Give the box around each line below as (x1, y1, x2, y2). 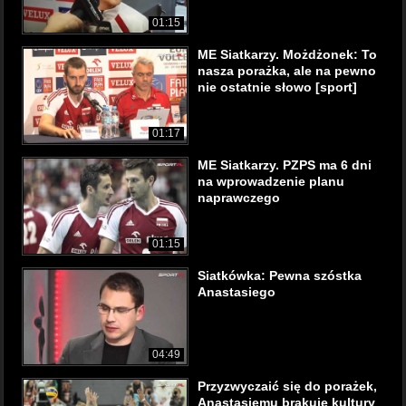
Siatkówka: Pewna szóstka (198, 268, 362, 283)
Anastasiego (198, 285, 275, 299)
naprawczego (198, 190, 280, 205)
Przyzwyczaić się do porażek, (198, 379, 377, 393)
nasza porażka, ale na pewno (198, 63, 376, 78)
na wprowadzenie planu (198, 174, 344, 188)
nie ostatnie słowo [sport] (198, 80, 357, 94)
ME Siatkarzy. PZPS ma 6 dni (198, 158, 372, 172)
